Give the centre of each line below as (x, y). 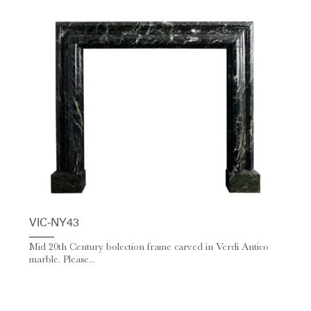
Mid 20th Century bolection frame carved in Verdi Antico (149, 247)
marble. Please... (62, 260)
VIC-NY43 (54, 223)
